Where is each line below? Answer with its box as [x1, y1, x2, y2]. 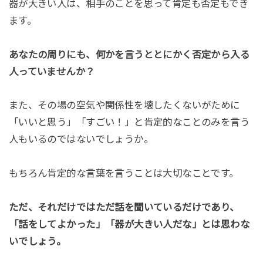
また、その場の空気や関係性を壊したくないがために [8, 100, 240, 111]
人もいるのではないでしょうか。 [8, 134, 154, 145]
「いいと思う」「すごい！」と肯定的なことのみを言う [8, 117, 250, 128]
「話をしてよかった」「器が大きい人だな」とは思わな [8, 219, 250, 230]
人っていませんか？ [8, 66, 95, 77]
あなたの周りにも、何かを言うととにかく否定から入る [8, 49, 250, 60]
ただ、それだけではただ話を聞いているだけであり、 [8, 202, 240, 213]
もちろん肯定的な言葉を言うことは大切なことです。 [8, 168, 239, 179]
